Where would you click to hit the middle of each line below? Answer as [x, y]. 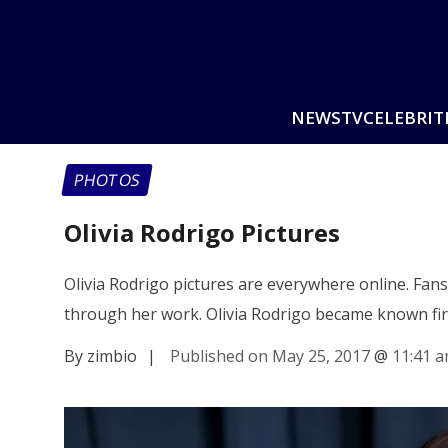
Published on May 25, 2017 [270, 355]
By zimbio [100, 355]
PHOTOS [107, 180]
